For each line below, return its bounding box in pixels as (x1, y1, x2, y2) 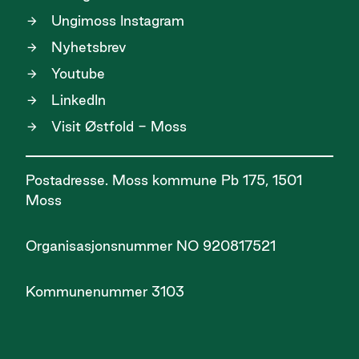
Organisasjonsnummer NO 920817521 (26, 238, 276, 254)
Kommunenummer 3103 (26, 284, 184, 300)
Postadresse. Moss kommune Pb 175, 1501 (26, 172, 302, 188)
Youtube (51, 66, 105, 82)
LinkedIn (51, 92, 106, 108)
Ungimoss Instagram (51, 13, 184, 29)
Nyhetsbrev (51, 39, 127, 55)
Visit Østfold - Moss (51, 119, 187, 135)
